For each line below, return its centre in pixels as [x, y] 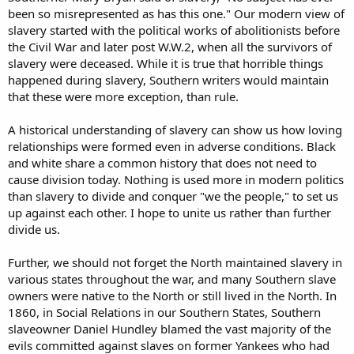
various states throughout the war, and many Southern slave [172, 279]
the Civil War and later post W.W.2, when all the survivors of [170, 47]
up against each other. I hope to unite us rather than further [169, 213]
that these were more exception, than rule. [123, 97]
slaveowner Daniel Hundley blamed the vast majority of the [169, 329]
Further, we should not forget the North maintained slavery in [175, 263]
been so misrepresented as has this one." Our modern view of [176, 14]
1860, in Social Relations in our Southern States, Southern [164, 313]
